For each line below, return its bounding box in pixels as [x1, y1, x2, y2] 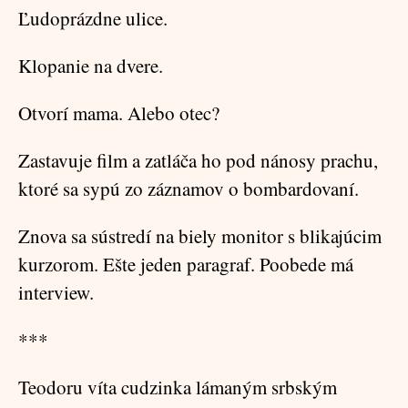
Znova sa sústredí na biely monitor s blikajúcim [18, 223, 382, 249]
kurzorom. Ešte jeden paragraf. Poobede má [18, 251, 353, 277]
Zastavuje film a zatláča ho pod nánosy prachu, [18, 148, 378, 173]
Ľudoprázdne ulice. [18, 5, 168, 31]
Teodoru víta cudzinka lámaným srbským [18, 374, 337, 400]
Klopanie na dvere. [18, 53, 163, 78]
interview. [18, 280, 94, 305]
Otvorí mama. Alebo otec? [18, 100, 219, 126]
